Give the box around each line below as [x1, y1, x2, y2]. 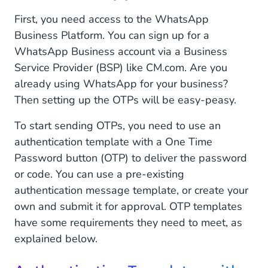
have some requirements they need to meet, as [14, 215, 242, 230]
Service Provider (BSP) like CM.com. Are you [14, 60, 227, 75]
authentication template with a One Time [14, 135, 212, 149]
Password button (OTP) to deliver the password [14, 151, 247, 165]
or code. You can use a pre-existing [14, 167, 184, 181]
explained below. [14, 232, 98, 246]
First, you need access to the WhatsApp [14, 12, 209, 26]
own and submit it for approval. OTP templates [14, 199, 242, 214]
